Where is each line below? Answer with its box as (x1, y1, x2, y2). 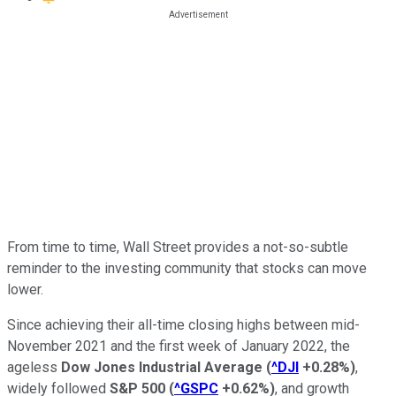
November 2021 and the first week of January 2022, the (7, 337, 350, 354)
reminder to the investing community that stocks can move (7, 259, 367, 277)
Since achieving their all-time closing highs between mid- (7, 316, 360, 333)
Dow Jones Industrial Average (61, 358, 263, 376)
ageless (7, 358, 61, 376)
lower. (7, 280, 43, 298)
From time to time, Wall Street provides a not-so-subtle (7, 238, 348, 255)
